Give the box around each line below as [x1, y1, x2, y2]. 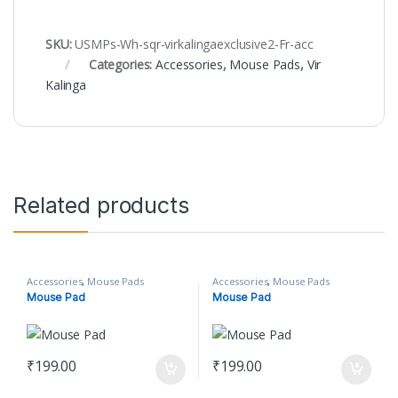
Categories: [88, 55, 156, 73]
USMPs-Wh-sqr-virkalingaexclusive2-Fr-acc [75, 35, 314, 52]
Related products [13, 191, 189, 219]
